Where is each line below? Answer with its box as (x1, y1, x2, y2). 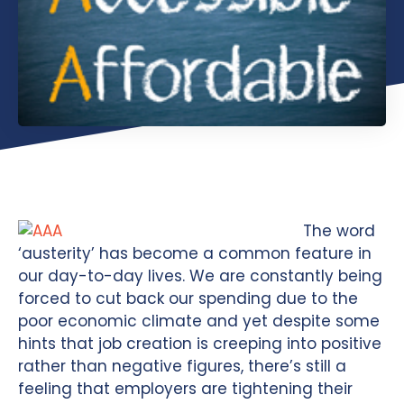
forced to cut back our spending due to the (18, 287, 358, 309)
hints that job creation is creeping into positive (18, 332, 381, 354)
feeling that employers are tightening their (18, 377, 353, 399)
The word (303, 219, 375, 242)
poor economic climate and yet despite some (18, 309, 380, 332)
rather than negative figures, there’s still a (18, 354, 346, 377)
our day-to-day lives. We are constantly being (18, 264, 382, 287)
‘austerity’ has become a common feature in (18, 242, 372, 264)
